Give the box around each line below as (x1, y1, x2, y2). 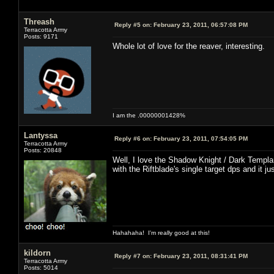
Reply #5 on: (114, 21, 152, 28)
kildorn (24, 248, 51, 257)
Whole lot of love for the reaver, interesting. (113, 41, 265, 51)
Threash (24, 17, 54, 26)
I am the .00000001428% (113, 111, 185, 119)
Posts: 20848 (24, 146, 62, 154)
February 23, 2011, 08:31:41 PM (152, 252, 248, 259)
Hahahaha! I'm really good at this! (113, 229, 210, 236)
